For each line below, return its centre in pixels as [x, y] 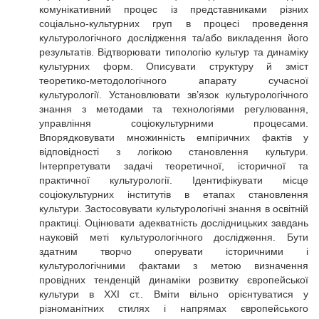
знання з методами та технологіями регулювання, [174, 109]
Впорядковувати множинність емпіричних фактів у [174, 137]
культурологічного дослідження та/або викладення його [174, 38]
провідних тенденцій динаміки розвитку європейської [174, 280]
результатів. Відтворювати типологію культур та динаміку [174, 52]
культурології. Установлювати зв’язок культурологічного [174, 95]
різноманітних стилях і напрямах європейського [174, 308]
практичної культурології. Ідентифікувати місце [174, 180]
